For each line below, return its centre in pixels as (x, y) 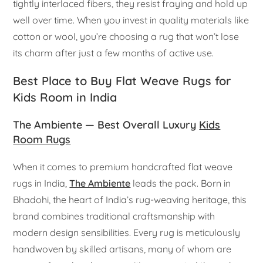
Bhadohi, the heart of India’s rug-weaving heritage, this (130, 200)
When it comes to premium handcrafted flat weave (123, 167)
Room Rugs (42, 140)
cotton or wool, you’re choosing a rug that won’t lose (126, 37)
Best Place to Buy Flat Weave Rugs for (122, 81)
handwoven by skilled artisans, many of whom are (122, 249)
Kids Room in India (65, 97)
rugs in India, (41, 183)
